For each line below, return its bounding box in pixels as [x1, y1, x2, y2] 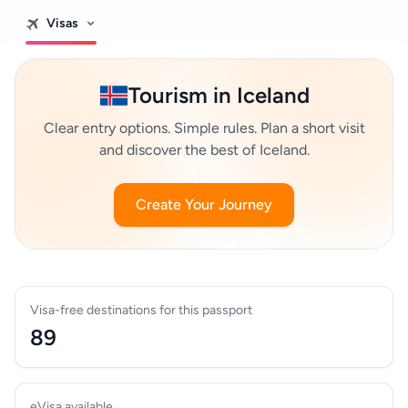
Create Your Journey [136, 196, 272, 213]
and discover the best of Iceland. [98, 141, 310, 158]
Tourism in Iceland [127, 82, 310, 108]
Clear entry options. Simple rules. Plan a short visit [43, 119, 365, 137]
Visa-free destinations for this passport [30, 302, 252, 318]
